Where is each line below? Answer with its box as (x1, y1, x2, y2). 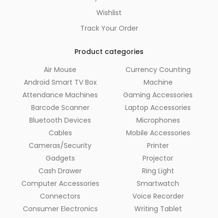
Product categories (74, 47, 144, 57)
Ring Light (142, 166, 174, 176)
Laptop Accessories (125, 103, 191, 113)
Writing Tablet (134, 204, 182, 214)
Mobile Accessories (126, 128, 190, 138)
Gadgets (45, 153, 75, 163)
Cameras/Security (29, 141, 91, 151)
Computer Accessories (21, 179, 99, 189)
